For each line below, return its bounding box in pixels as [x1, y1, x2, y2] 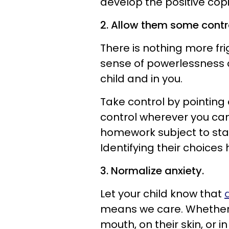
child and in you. [100, 71, 182, 86]
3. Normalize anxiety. [100, 163, 204, 178]
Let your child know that [100, 186, 224, 201]
